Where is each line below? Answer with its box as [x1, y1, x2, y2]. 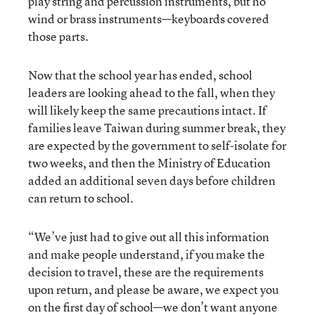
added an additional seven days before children [28, 172, 276, 188]
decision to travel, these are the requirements [28, 263, 264, 280]
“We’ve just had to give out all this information [28, 228, 269, 245]
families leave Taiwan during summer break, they [28, 119, 285, 136]
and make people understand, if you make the [28, 245, 265, 262]
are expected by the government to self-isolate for [28, 136, 286, 153]
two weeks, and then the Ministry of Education [28, 154, 271, 171]
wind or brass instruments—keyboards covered [28, 10, 269, 27]
